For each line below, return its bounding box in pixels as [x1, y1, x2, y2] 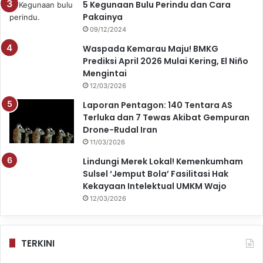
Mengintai [83, 67, 129, 79]
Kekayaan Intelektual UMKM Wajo [83, 180, 228, 192]
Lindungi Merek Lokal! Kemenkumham [83, 155, 243, 167]
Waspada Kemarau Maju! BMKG [83, 42, 218, 55]
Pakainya [83, 11, 123, 23]
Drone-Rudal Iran [83, 123, 157, 136]
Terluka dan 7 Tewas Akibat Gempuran [83, 111, 249, 123]
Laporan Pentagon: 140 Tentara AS [83, 99, 232, 111]
